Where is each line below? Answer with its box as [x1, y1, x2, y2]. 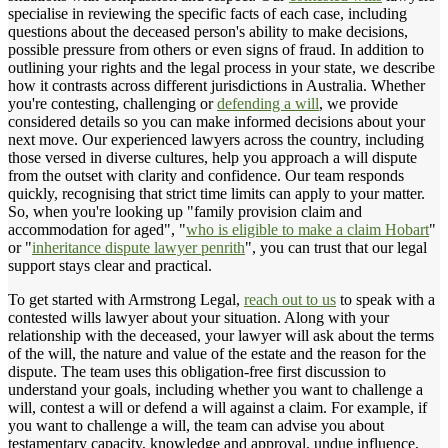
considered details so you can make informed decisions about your [8, 112, 425, 130]
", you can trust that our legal [245, 238, 427, 256]
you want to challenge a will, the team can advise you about [8, 416, 384, 434]
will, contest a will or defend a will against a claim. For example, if [8, 398, 427, 416]
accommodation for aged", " [8, 220, 186, 238]
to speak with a [336, 290, 435, 308]
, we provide [319, 94, 398, 112]
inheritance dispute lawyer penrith [32, 238, 245, 256]
